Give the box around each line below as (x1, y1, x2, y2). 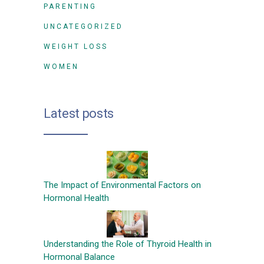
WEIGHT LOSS (44, 42, 108, 51)
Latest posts (44, 106, 114, 121)
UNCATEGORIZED (44, 22, 123, 31)
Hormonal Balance (44, 252, 115, 263)
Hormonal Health (44, 192, 109, 203)
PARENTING (44, 2, 97, 11)
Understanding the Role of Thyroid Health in (44, 239, 212, 250)
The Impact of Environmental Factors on (44, 179, 201, 190)
